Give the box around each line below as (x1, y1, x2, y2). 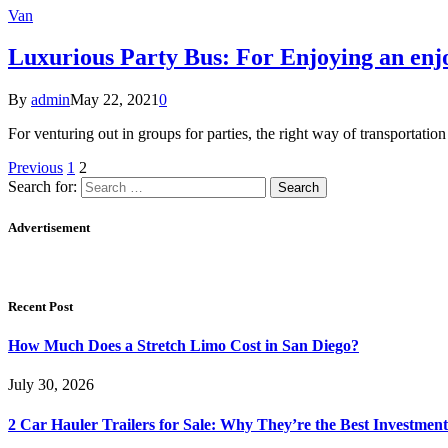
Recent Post (8, 298, 73, 314)
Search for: (8, 178, 77, 196)
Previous (8, 159, 63, 177)
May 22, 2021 (70, 91, 159, 109)
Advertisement (8, 220, 90, 236)
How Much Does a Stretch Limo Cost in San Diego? (8, 337, 359, 354)
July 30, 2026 (8, 376, 94, 394)
